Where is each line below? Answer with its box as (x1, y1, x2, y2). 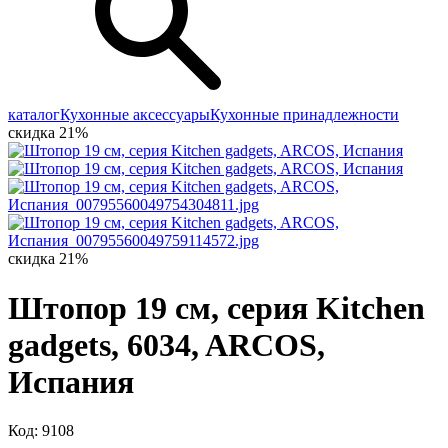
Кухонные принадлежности (210, 106, 399, 124)
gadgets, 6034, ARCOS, (8, 326, 325, 363)
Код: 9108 (8, 422, 74, 440)
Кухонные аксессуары (60, 106, 210, 124)
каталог (8, 106, 60, 124)
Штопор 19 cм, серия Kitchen (8, 289, 425, 326)
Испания (8, 363, 134, 400)
